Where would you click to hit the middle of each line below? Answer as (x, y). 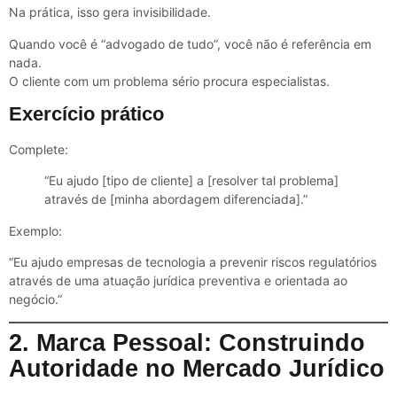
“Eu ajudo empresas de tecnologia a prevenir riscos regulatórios (193, 262)
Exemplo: (35, 230)
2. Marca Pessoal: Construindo (187, 343)
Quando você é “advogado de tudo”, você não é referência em (190, 43)
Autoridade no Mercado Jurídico (197, 368)
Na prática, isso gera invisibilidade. (110, 12)
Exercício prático (86, 113)
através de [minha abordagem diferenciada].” (176, 199)
